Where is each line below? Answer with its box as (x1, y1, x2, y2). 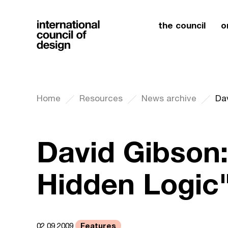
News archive (141, 93, 196, 103)
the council (158, 20, 206, 31)
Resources (79, 93, 123, 103)
